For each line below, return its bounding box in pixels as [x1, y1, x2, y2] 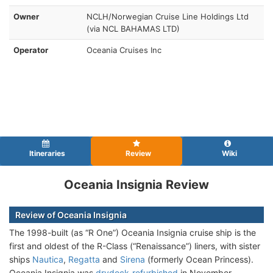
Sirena [120, 253, 145, 264]
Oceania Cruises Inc [87, 44, 161, 55]
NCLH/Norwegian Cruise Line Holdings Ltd [87, 11, 249, 21]
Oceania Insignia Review [64, 177, 209, 192]
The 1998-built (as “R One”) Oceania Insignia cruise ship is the [9, 227, 256, 238]
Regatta [68, 253, 100, 264]
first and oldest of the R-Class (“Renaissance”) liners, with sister [9, 240, 260, 251]
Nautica [32, 253, 63, 264]
